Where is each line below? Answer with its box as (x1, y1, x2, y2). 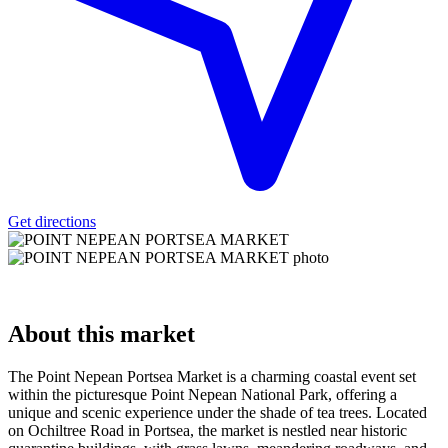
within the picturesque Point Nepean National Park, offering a (8, 385, 397, 403)
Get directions (8, 212, 96, 230)
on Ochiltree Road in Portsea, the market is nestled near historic (8, 421, 407, 439)
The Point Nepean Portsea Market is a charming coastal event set (8, 367, 416, 385)
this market (77, 320, 195, 347)
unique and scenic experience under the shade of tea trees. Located (8, 403, 427, 421)
